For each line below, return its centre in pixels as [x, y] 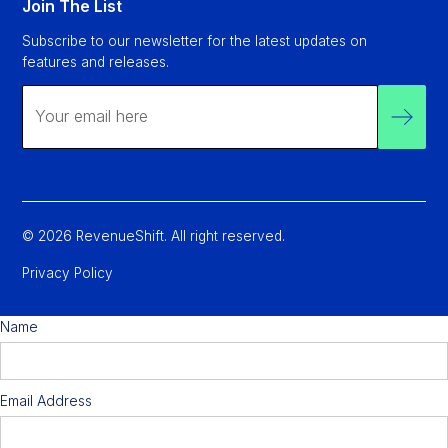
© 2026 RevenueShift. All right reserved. [154, 235]
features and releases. [96, 61]
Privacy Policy [68, 272]
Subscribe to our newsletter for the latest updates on [195, 40]
